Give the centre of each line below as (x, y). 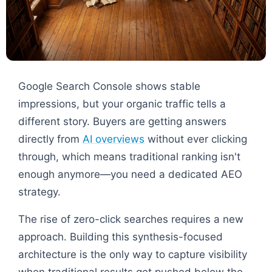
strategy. (39, 192)
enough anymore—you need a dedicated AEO (130, 174)
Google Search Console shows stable (109, 86)
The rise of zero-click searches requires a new (131, 219)
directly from (50, 139)
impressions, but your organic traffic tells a (122, 104)
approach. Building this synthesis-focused (121, 236)
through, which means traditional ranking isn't (129, 156)
